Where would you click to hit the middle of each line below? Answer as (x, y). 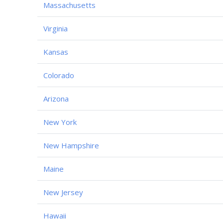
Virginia (56, 28)
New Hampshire (71, 145)
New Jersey (63, 192)
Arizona (56, 98)
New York (60, 122)
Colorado (59, 75)
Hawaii (55, 215)
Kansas (56, 52)
